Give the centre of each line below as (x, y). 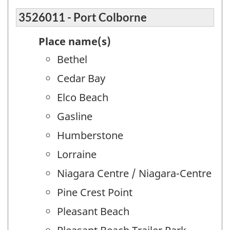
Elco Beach (83, 98)
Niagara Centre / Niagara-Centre (134, 174)
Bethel (72, 60)
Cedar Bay (81, 79)
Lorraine (77, 155)
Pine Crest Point (95, 193)
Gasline (75, 117)
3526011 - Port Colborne (83, 17)
